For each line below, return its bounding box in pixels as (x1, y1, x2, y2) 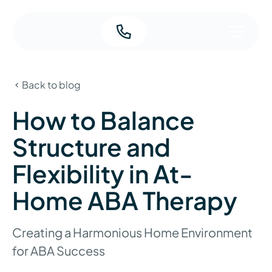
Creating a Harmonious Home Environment (12, 225, 253, 240)
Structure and (12, 131, 171, 162)
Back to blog (22, 78, 81, 91)
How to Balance (12, 104, 195, 135)
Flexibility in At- (12, 158, 193, 189)
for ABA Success (12, 243, 105, 258)
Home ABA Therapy (12, 185, 237, 216)
